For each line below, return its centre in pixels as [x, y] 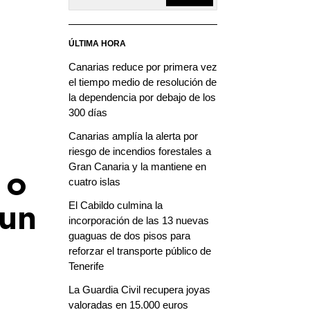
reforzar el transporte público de [139, 250]
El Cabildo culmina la [115, 205]
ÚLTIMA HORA [97, 43]
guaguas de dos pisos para [129, 235]
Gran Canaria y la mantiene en [137, 166]
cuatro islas [94, 181]
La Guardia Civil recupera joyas [139, 289]
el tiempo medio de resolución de [142, 82]
